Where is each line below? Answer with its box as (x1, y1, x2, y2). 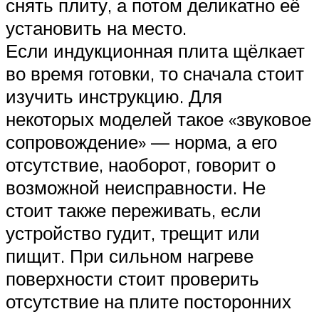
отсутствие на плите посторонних (6, 290, 291, 313)
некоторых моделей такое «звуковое (6, 108, 311, 131)
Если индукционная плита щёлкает (6, 39, 305, 63)
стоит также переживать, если (6, 199, 261, 222)
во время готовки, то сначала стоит (6, 62, 304, 85)
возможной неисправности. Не (6, 176, 266, 199)
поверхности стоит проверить (6, 267, 259, 291)
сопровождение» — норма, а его (6, 130, 277, 154)
